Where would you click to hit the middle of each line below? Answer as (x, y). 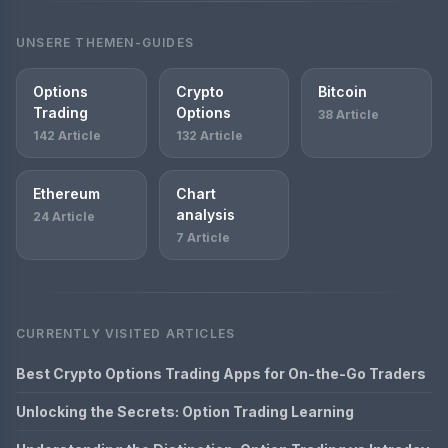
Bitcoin (343, 91)
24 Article (64, 216)
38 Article (349, 114)
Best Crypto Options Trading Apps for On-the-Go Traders (221, 373)
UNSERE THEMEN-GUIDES (105, 42)
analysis (205, 214)
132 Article (209, 135)
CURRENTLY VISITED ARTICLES (126, 333)
